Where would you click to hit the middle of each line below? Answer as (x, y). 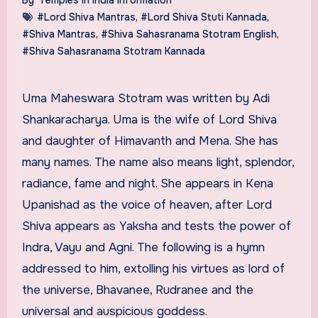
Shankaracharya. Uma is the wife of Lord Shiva (149, 119)
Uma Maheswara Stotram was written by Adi (26, 98)
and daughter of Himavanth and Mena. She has (150, 141)
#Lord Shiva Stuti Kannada (203, 17)
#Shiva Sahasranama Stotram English (188, 34)
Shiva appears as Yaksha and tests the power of (156, 226)
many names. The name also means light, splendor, (158, 162)
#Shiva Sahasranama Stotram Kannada (113, 51)
